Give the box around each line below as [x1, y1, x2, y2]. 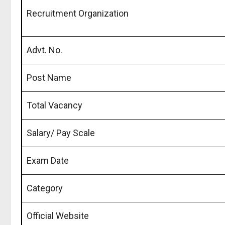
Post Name [27, 72, 71, 83]
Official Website [27, 210, 89, 221]
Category [27, 182, 63, 193]
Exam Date [27, 155, 69, 166]
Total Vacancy [27, 99, 82, 110]
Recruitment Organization [27, 8, 129, 19]
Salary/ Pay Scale [27, 127, 95, 138]
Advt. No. [27, 44, 62, 55]
